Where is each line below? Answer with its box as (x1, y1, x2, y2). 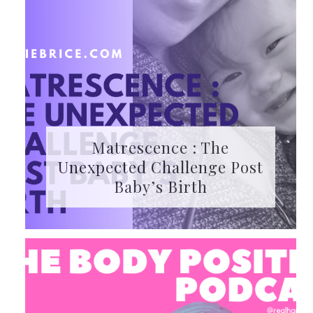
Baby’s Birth (113, 175, 208, 197)
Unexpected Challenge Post (57, 156, 263, 177)
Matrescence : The (92, 136, 230, 158)
